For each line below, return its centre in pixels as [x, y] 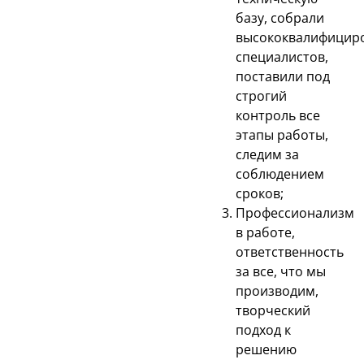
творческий [273, 310]
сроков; [260, 193]
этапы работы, [282, 134]
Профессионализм [295, 212]
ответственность [290, 251]
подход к [263, 329]
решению [266, 349]
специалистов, [282, 56]
